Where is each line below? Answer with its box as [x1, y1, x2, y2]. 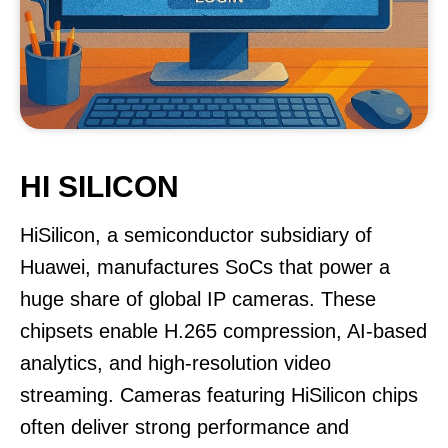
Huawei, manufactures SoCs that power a [20, 256, 390, 278]
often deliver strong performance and [20, 416, 349, 438]
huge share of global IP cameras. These [20, 288, 376, 310]
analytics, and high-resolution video [20, 352, 331, 374]
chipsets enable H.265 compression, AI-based [20, 320, 427, 342]
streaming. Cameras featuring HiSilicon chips [20, 384, 418, 406]
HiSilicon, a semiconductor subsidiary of [20, 224, 372, 246]
